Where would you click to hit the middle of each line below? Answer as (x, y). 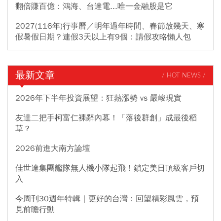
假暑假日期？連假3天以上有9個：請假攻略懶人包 (103, 37)
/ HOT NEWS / (184, 75)
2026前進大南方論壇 (53, 149)
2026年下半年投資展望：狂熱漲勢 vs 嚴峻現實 (98, 98)
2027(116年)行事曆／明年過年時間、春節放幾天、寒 (110, 26)
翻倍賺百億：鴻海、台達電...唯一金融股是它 (94, 7)
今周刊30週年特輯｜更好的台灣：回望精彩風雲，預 (107, 199)
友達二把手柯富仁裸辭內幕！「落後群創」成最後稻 (106, 118)
